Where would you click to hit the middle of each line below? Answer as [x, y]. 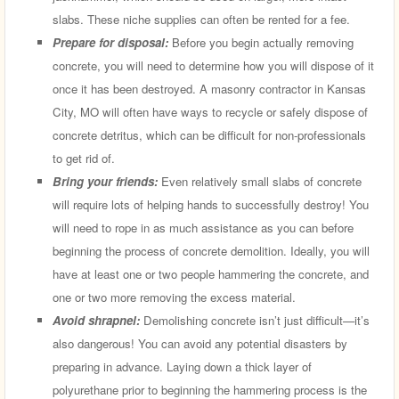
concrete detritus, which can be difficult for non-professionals [209, 134]
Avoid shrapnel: [98, 320]
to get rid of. [84, 158]
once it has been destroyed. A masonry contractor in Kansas [209, 88]
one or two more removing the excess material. [174, 297]
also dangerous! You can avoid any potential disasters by [200, 343]
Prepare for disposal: [112, 42]
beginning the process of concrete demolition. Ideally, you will [211, 250]
